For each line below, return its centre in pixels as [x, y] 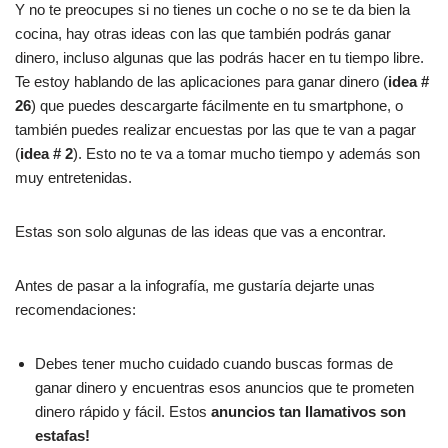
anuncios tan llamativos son [308, 411]
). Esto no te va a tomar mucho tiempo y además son [246, 153]
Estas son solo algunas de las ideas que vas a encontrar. [200, 231]
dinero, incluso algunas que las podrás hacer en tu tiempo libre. [219, 57]
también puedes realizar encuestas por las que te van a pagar [215, 129]
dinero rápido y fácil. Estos [123, 411]
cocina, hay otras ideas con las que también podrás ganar [203, 33]
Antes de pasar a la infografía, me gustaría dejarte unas [195, 285]
